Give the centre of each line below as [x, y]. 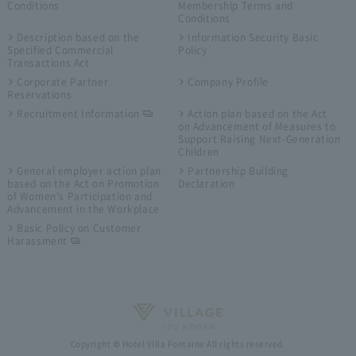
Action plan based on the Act [257, 113]
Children [198, 151]
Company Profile [228, 81]
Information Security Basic [253, 37]
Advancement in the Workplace [83, 209]
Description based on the [78, 37]
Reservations [39, 94]
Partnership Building [238, 170]
